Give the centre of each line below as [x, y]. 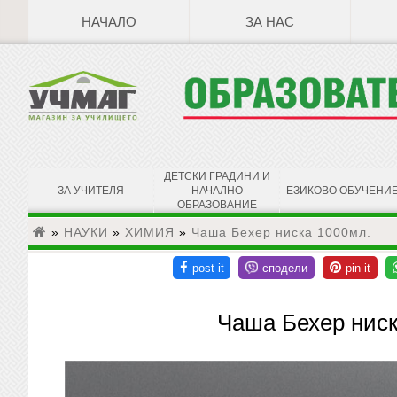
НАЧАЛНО [217, 190]
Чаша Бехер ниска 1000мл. [281, 232]
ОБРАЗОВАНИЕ [217, 204]
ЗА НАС [270, 22]
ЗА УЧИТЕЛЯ [91, 190]
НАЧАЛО [109, 22]
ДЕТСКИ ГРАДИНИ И [217, 176]
